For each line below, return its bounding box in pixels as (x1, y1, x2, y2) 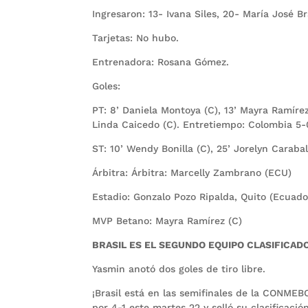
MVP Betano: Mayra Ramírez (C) (92, 215, 243, 227)
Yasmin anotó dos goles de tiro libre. (92, 263, 266, 275)
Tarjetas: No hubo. (92, 32, 179, 44)
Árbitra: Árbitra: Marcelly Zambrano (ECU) (92, 167, 292, 179)
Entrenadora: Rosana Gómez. (92, 56, 230, 68)
